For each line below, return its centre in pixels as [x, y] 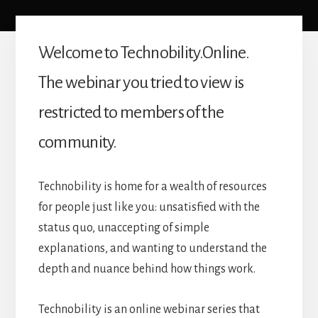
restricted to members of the [131, 113]
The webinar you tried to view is [141, 83]
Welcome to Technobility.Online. [144, 53]
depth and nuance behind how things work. [147, 269]
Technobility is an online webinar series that [149, 310]
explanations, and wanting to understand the [152, 249]
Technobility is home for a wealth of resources [152, 187]
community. [77, 142]
